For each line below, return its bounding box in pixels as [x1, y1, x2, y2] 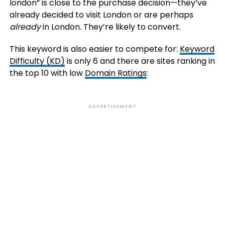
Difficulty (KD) [9, 55, 65, 67]
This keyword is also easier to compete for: [9, 43, 180, 55]
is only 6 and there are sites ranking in [64, 55, 215, 67]
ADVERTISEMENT [88, 103, 137, 109]
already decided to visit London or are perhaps [9, 9, 193, 21]
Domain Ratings [84, 67, 147, 79]
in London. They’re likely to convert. [42, 21, 181, 33]
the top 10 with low [9, 67, 85, 79]
